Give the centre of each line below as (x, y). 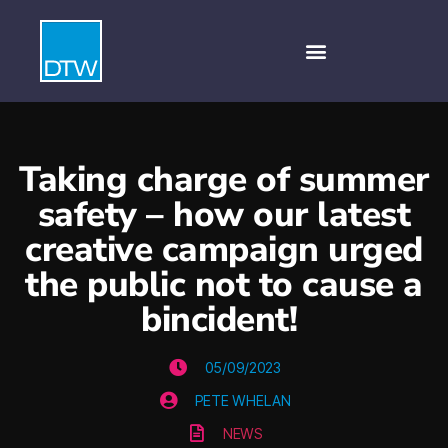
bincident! (224, 319)
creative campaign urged (224, 249)
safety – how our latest (224, 214)
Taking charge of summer (224, 179)
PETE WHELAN (242, 400)
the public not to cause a (224, 284)
